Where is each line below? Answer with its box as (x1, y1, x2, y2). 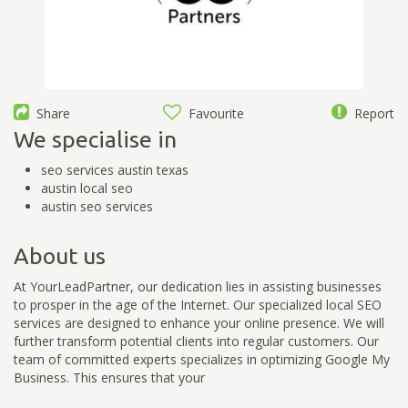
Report (346, 104, 394, 122)
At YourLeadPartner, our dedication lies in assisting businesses (14, 277, 382, 295)
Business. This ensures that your (14, 368, 205, 386)
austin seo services (41, 197, 153, 215)
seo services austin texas (41, 160, 189, 178)
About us (14, 242, 106, 269)
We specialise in (14, 126, 177, 152)
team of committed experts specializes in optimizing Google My (14, 350, 390, 368)
